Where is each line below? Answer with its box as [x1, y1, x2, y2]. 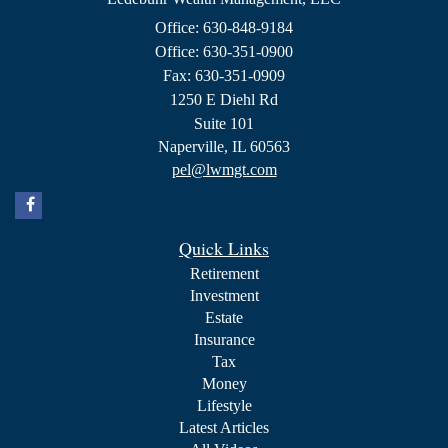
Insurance [193, 330, 255, 348]
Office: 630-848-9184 [155, 18, 293, 36]
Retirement [189, 264, 259, 282]
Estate [205, 308, 243, 326]
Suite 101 [194, 114, 254, 132]
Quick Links [179, 235, 269, 260]
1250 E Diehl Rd [170, 90, 278, 108]
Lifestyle [196, 396, 252, 414]
